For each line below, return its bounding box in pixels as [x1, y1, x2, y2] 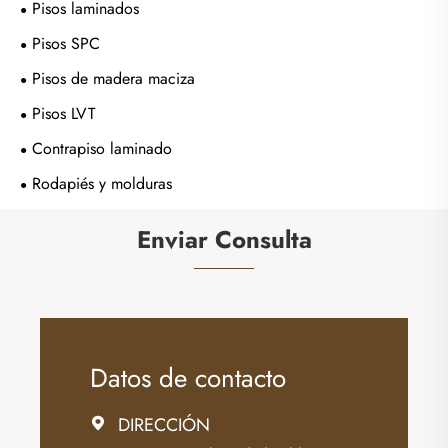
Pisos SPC [32, 31, 100, 55]
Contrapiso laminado [32, 136, 172, 160]
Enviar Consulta [136, 221, 312, 257]
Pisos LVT [32, 101, 95, 125]
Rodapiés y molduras [32, 171, 172, 195]
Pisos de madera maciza [32, 66, 195, 90]
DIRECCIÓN [118, 411, 210, 438]
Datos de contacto [90, 358, 286, 397]
